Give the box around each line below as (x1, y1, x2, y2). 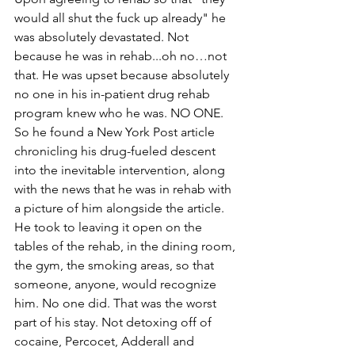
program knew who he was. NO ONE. (14, 105, 227, 121)
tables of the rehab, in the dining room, (14, 239, 239, 254)
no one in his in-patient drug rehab (14, 86, 213, 102)
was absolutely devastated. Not (14, 29, 192, 45)
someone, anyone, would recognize (14, 277, 219, 292)
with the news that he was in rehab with (14, 181, 235, 197)
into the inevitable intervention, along (14, 162, 228, 178)
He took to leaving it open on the (14, 219, 205, 235)
